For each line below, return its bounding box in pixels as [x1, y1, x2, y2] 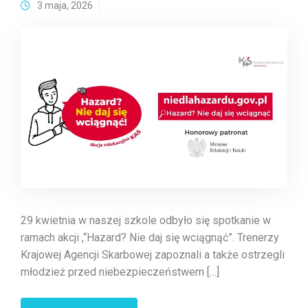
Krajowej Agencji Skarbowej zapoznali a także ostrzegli [21, 247, 287, 261]
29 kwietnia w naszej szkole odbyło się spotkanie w [21, 213, 271, 227]
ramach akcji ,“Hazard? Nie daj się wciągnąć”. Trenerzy [21, 230, 282, 244]
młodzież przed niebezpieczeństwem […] [21, 265, 219, 278]
